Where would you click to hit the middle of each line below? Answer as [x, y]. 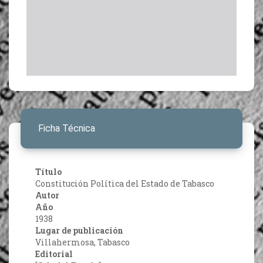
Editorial [54, 254]
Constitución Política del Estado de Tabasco [125, 184]
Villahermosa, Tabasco [82, 242]
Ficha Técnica [67, 129]
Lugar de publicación [79, 231]
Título [48, 172]
